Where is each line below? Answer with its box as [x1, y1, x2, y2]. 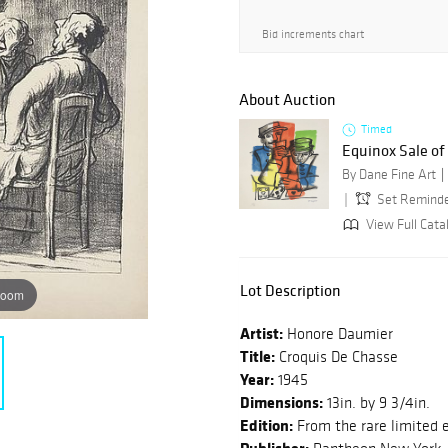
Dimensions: [240, 391, 323, 414]
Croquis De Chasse [275, 347, 398, 367]
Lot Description [240, 280, 341, 301]
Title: [240, 345, 275, 368]
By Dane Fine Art [342, 166, 436, 184]
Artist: [240, 322, 283, 345]
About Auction [239, 89, 336, 110]
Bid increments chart [262, 27, 364, 41]
